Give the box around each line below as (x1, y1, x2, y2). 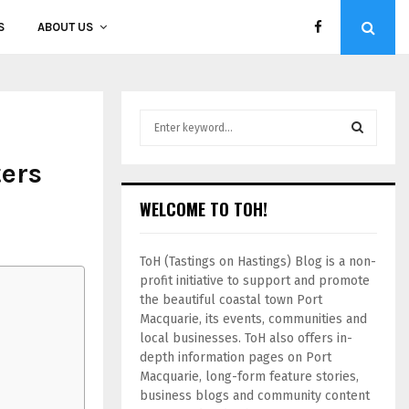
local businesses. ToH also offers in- (140, 330, 352, 346)
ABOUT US (37, 20, 93, 34)
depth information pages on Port (140, 350, 331, 365)
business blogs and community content (140, 388, 370, 404)
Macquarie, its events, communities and (140, 311, 367, 327)
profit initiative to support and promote (140, 273, 370, 288)
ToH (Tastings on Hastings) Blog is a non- (140, 254, 376, 269)
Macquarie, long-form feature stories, (140, 369, 359, 384)
